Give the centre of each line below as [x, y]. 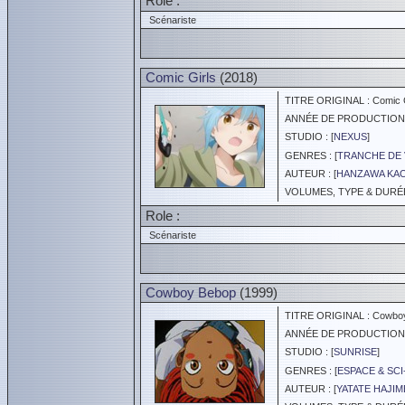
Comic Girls [181, 77]
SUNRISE [355, 352]
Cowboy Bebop [191, 292]
